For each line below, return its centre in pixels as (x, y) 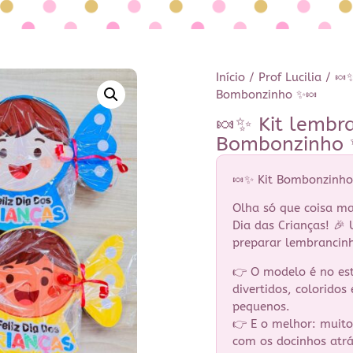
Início (230, 77)
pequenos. (261, 306)
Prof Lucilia (290, 77)
